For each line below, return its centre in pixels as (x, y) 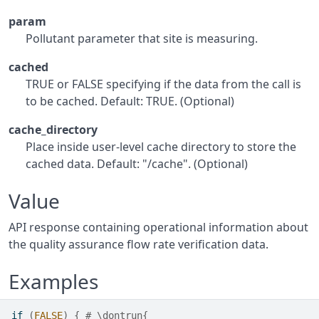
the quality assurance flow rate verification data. (138, 244)
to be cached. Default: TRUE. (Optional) (130, 101)
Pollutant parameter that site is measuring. (142, 38)
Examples (53, 281)
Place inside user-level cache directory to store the (161, 147)
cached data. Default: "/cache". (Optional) (137, 164)
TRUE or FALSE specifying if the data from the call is (163, 84)
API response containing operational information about (158, 227)
